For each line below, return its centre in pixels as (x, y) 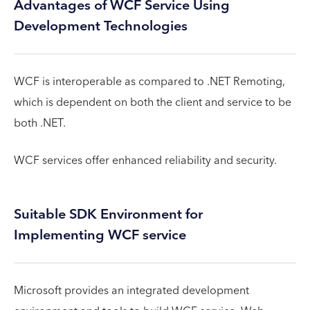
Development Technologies (101, 26)
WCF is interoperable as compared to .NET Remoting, (149, 81)
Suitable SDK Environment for (108, 214)
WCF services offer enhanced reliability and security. (145, 160)
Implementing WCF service (100, 235)
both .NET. (40, 123)
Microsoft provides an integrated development (131, 290)
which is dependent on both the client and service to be (153, 102)
